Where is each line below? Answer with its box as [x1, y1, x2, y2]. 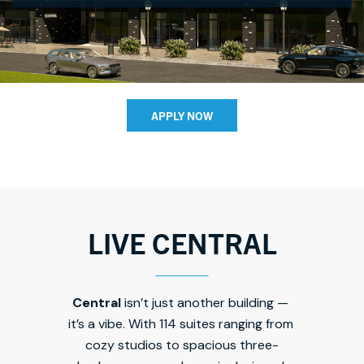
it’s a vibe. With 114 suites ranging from [67, 315, 293, 332]
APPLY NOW [151, 108, 213, 123]
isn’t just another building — [124, 294, 288, 311]
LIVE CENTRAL [87, 224, 277, 260]
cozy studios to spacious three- [85, 336, 279, 353]
